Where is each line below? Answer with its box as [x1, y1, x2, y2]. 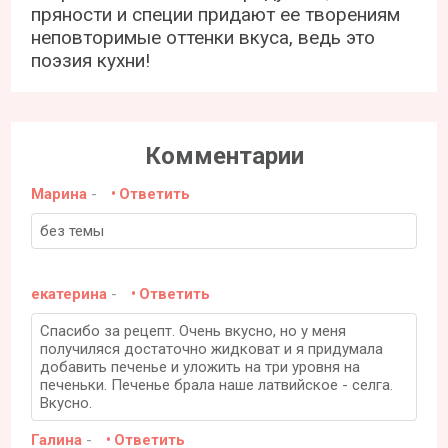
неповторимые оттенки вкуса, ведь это [31, 26, 376, 49]
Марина [31, 185, 88, 203]
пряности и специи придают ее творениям [31, 3, 401, 26]
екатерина [31, 285, 108, 303]
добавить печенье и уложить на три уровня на [40, 358, 361, 376]
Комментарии [144, 142, 304, 170]
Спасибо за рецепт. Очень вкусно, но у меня [40, 322, 347, 340]
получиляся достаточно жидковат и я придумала [40, 340, 384, 358]
